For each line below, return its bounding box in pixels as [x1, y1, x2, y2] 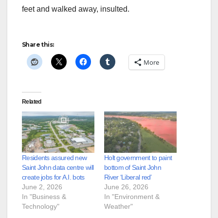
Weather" [104, 202, 133, 211]
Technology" [22, 202, 59, 211]
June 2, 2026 [22, 183, 62, 191]
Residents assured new [22, 154, 87, 162]
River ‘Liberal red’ [104, 173, 152, 182]
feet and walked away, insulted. [22, 5, 129, 14]
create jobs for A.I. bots [22, 173, 85, 182]
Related [22, 98, 41, 106]
